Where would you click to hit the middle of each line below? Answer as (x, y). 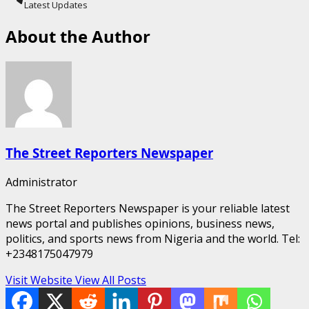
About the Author (78, 37)
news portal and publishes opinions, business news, (140, 223)
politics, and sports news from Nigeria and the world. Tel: (153, 238)
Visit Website (40, 280)
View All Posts (111, 280)
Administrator (41, 182)
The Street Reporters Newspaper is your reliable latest (148, 208)
